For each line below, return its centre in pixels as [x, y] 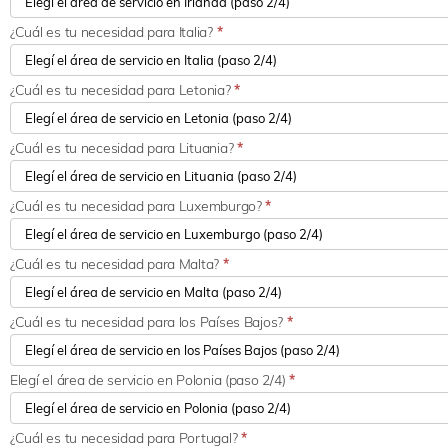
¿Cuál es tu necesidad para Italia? [113, 32]
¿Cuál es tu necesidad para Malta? [116, 264]
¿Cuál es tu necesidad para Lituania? [123, 148]
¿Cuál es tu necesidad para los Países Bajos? [148, 322]
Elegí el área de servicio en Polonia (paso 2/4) [150, 380]
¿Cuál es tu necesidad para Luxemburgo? [138, 206]
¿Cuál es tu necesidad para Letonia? [122, 90]
